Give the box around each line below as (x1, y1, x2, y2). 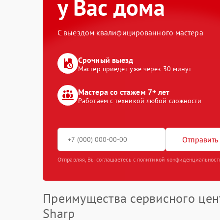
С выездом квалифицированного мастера (57, 27, 203, 37)
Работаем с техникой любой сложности (78, 96, 202, 105)
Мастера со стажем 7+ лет (78, 87, 170, 97)
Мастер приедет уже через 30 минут (78, 64, 192, 73)
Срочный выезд (78, 55, 134, 65)
